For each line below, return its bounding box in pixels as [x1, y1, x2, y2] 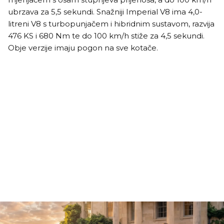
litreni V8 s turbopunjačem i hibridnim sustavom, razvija [8, 18, 214, 28]
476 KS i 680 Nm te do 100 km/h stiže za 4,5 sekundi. [8, 30, 204, 40]
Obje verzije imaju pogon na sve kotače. [8, 42, 158, 52]
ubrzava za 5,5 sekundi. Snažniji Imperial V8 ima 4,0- [8, 6, 202, 16]
